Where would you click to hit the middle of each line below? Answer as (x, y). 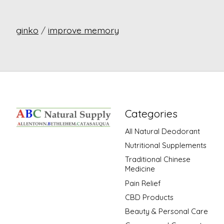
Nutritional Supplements (165, 145)
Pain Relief (142, 183)
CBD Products (149, 197)
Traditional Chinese (157, 159)
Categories (151, 113)
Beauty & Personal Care (166, 211)
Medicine (140, 169)
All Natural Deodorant (162, 131)
